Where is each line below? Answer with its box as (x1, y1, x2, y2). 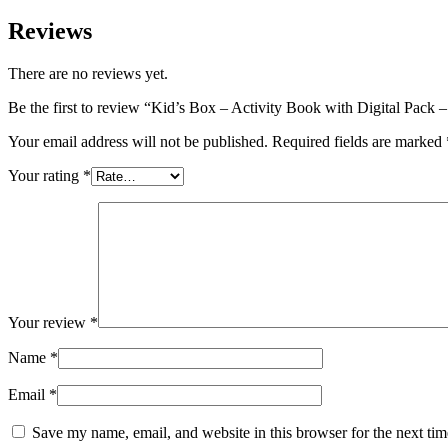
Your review (8, 314, 90, 332)
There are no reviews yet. (8, 65, 168, 83)
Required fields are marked (272, 133, 446, 151)
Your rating (8, 167, 83, 185)
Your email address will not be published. (8, 133, 268, 151)
